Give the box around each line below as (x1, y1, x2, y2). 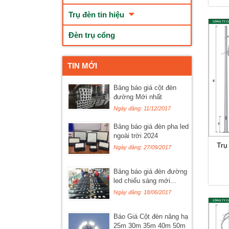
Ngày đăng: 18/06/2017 (113, 189, 171, 195)
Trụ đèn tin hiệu (68, 10, 126, 19)
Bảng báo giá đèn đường (113, 168, 187, 175)
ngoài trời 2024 (113, 132, 158, 140)
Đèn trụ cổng (68, 31, 115, 39)
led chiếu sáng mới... (113, 177, 176, 185)
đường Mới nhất (113, 94, 162, 101)
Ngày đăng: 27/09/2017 (113, 144, 171, 150)
